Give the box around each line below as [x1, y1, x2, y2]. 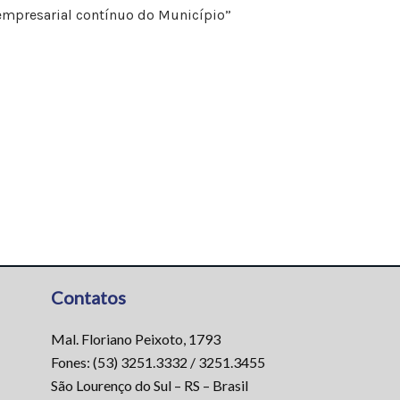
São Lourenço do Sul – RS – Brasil [50, 377, 248, 395]
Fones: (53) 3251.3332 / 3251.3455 [50, 354, 265, 371]
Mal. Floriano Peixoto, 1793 [50, 330, 221, 348]
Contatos [50, 287, 126, 309]
